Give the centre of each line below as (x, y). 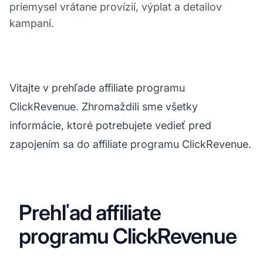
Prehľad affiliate (90, 212)
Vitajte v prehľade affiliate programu (97, 87)
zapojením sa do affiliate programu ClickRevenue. (130, 144)
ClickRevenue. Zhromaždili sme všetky (104, 106)
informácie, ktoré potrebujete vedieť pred (110, 125)
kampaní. (32, 23)
